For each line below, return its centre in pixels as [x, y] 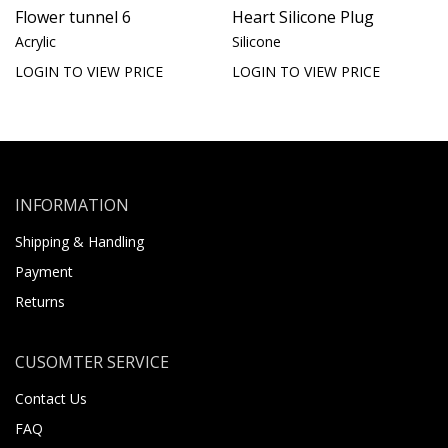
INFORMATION [72, 204]
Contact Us [51, 398]
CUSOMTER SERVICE [92, 361]
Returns [40, 301]
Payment [44, 271]
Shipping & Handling [79, 241]
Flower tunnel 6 [73, 16]
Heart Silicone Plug [303, 16]
